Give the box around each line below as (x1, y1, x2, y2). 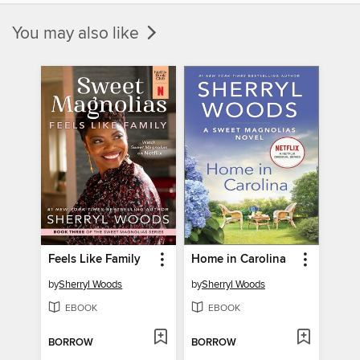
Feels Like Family (48, 252, 141, 268)
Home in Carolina (190, 252, 286, 268)
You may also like (12, 22, 143, 44)
